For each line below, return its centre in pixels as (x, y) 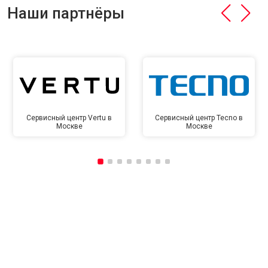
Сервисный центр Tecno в (199, 118)
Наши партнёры (66, 13)
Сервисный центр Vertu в (69, 118)
